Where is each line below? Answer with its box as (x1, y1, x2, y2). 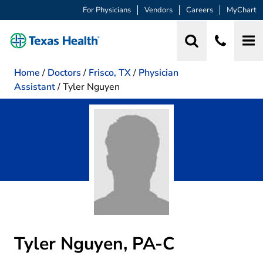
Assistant (14, 80, 55, 93)
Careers (186, 5, 213, 16)
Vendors (144, 5, 173, 16)
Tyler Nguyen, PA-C (14, 231, 174, 256)
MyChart (227, 5, 257, 16)
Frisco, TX (89, 66, 131, 79)
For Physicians (83, 5, 131, 16)
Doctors (48, 66, 81, 79)
